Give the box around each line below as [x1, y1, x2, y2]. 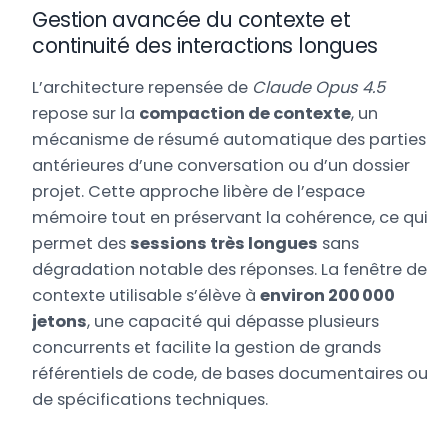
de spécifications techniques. [32, 388, 269, 412]
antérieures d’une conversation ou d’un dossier [32, 154, 411, 178]
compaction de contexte [139, 102, 352, 126]
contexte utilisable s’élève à [32, 284, 261, 308]
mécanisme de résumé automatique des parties [32, 128, 427, 152]
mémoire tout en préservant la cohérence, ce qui [32, 206, 429, 230]
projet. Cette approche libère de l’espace [32, 180, 366, 204]
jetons [32, 310, 88, 334]
